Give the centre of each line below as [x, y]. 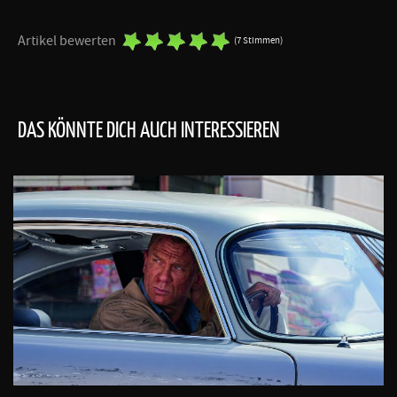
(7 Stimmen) [258, 40]
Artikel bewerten [67, 40]
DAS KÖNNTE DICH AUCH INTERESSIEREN [149, 129]
